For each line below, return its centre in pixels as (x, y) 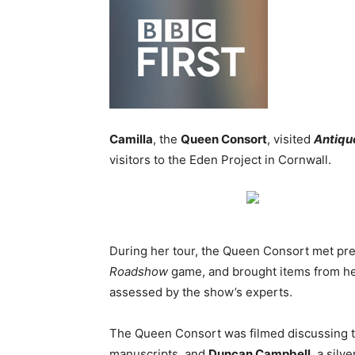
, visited (290, 139)
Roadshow (139, 271)
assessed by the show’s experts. (201, 292)
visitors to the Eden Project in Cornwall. (220, 160)
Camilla (131, 139)
